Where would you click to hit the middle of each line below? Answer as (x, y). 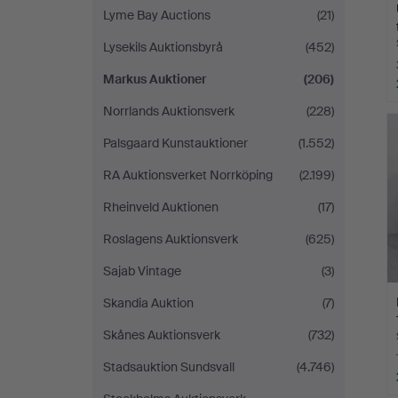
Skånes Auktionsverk (162, 335)
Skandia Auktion (148, 303)
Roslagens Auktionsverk (171, 239)
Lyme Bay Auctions (157, 15)
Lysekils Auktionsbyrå (163, 47)
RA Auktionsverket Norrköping (188, 175)
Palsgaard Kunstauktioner (175, 143)
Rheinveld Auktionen (161, 207)
